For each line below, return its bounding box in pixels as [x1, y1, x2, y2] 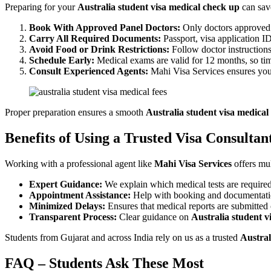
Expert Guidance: [29, 179, 102, 190]
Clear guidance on [117, 212, 191, 223]
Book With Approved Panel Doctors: [29, 22, 180, 33]
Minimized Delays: [29, 201, 105, 212]
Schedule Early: [29, 55, 94, 66]
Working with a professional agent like [5, 158, 154, 169]
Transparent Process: [29, 212, 117, 223]
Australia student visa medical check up [77, 2, 240, 13]
